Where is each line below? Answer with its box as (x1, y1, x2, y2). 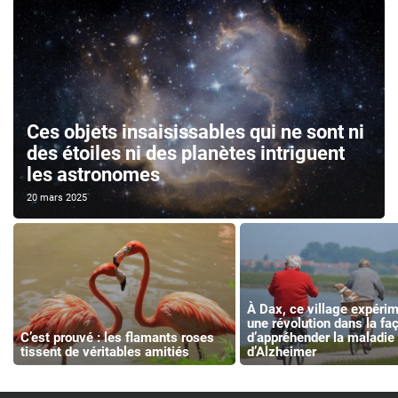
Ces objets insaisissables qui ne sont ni (27, 121, 364, 144)
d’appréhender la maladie (246, 329, 394, 346)
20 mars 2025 (27, 192, 87, 204)
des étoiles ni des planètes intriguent (27, 142, 345, 165)
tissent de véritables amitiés (20, 343, 189, 360)
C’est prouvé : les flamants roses (20, 329, 214, 346)
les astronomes (27, 163, 160, 187)
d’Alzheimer (246, 343, 316, 360)
